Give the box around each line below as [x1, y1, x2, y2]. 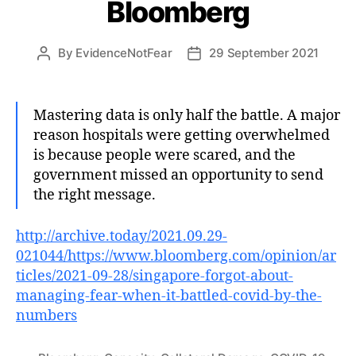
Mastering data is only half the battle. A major [33, 106, 340, 125]
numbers [16, 307, 77, 325]
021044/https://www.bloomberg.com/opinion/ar [16, 247, 336, 265]
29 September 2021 [209, 44, 319, 60]
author [42, 63, 80, 79]
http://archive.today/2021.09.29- [16, 227, 227, 246]
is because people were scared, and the [33, 145, 296, 164]
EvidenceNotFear [75, 44, 172, 60]
